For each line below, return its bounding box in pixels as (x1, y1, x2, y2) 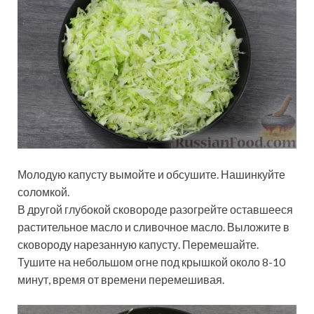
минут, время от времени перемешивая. (18, 272, 224, 286)
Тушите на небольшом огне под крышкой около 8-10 (18, 254, 285, 268)
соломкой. (18, 184, 69, 198)
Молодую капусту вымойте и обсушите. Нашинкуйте (18, 167, 285, 181)
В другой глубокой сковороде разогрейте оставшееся (18, 202, 293, 216)
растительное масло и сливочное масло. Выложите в (18, 219, 289, 233)
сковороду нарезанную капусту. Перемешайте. (18, 237, 259, 251)
